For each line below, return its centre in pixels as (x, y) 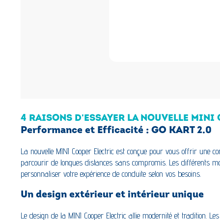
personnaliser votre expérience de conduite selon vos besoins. (111, 174)
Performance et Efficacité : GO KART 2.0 (116, 131)
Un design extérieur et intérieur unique (112, 195)
